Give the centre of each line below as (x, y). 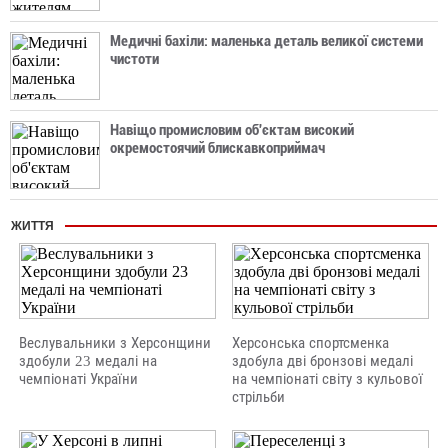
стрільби (258, 397)
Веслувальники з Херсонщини (115, 343)
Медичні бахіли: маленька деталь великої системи (266, 41)
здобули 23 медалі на (88, 361)
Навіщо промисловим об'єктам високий (232, 130)
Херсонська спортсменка (310, 343)
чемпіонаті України (78, 379)
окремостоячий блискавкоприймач (217, 148)
